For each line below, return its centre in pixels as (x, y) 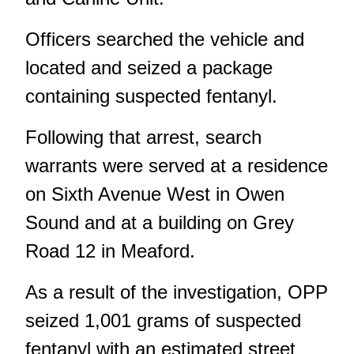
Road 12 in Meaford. (110, 250)
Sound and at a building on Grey (160, 222)
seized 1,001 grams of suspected (163, 320)
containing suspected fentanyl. (151, 96)
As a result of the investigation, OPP (177, 292)
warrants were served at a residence (177, 165)
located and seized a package (149, 67)
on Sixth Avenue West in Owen (155, 194)
